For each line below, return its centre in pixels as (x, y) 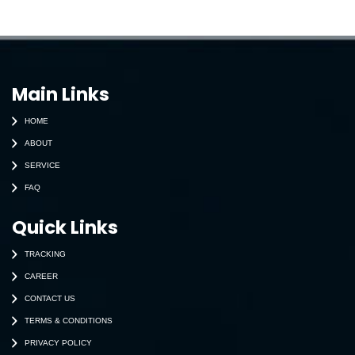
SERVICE (42, 165)
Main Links (61, 95)
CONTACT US (50, 298)
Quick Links (65, 228)
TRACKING (45, 254)
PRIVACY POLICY (58, 342)
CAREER (41, 276)
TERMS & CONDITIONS (69, 320)
